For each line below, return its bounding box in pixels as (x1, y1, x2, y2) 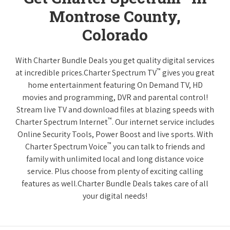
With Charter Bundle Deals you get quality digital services (15, 55, 215, 66)
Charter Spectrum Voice (25, 141, 107, 152)
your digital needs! (83, 190, 147, 202)
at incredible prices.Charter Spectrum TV (15, 67, 157, 79)
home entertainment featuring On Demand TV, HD (27, 80, 203, 91)
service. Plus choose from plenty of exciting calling (27, 166, 203, 177)
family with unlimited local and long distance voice (26, 154, 204, 165)
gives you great (161, 67, 215, 79)
